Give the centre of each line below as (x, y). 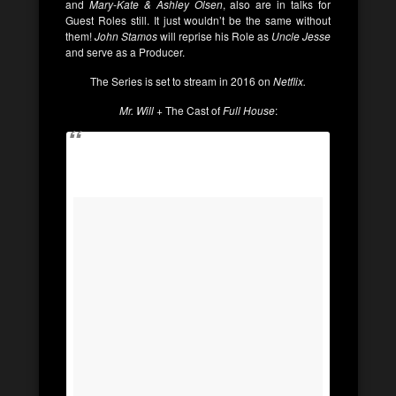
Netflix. (289, 81)
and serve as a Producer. (125, 52)
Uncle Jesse (301, 36)
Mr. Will (136, 110)
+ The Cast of (187, 110)
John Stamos (126, 36)
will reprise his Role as (214, 36)
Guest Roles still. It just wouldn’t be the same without (198, 20)
